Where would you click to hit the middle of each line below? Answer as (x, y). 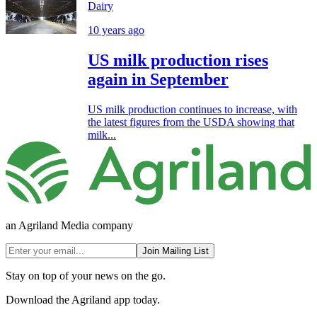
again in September (158, 79)
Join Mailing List (175, 251)
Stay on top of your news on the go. (86, 276)
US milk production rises (178, 60)
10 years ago (116, 30)
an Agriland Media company (69, 226)
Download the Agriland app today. (83, 300)
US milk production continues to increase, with (192, 109)
